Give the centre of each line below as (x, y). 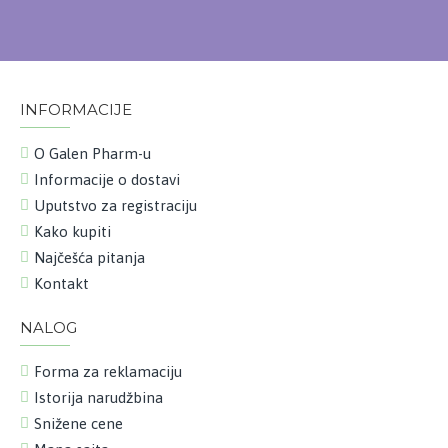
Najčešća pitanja (89, 257)
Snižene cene (78, 423)
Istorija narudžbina (98, 397)
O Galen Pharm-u (92, 153)
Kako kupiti (72, 231)
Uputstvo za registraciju (115, 205)
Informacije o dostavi (107, 179)
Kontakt (61, 283)
